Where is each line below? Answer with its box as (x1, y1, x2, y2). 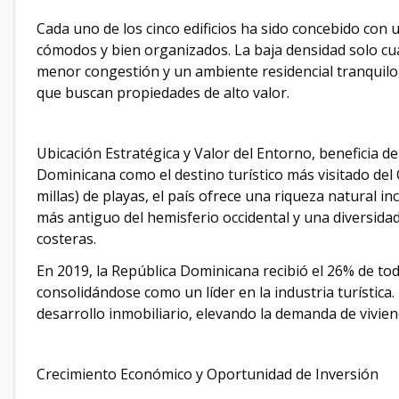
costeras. (37, 229, 96, 248)
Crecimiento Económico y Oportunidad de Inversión (37, 364, 379, 384)
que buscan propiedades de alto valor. (37, 83, 289, 102)
